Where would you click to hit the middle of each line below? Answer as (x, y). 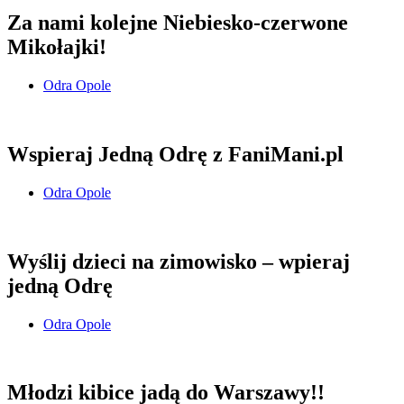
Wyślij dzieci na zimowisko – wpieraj (179, 261)
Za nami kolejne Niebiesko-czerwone (178, 22)
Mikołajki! (57, 46)
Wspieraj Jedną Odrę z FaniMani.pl (175, 154)
